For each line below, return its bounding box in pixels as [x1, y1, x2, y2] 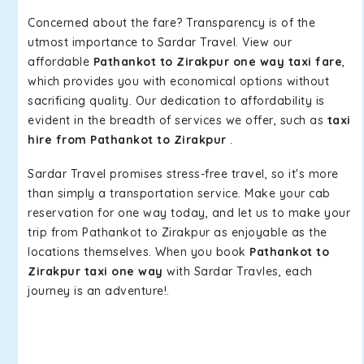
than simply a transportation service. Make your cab [28, 186, 331, 201]
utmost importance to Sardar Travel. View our [28, 35, 292, 50]
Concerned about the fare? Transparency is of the [28, 15, 315, 30]
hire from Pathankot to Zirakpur [28, 132, 227, 147]
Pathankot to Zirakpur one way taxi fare [93, 54, 342, 69]
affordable [28, 54, 93, 69]
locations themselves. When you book [28, 245, 249, 259]
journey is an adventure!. [28, 284, 170, 298]
